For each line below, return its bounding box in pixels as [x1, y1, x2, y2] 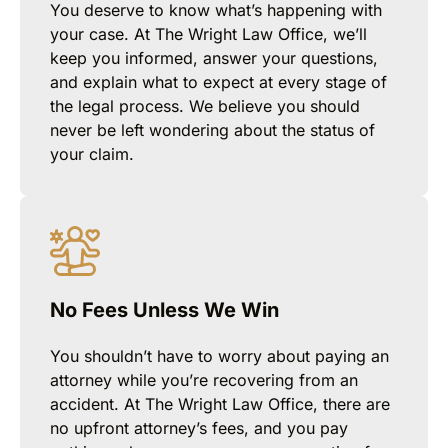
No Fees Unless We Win [50, 298, 279, 323]
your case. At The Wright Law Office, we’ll [50, 24, 367, 45]
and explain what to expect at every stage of [50, 72, 387, 93]
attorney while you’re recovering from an [50, 370, 358, 391]
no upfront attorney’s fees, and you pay [50, 418, 348, 439]
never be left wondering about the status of [50, 120, 375, 141]
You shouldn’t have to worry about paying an [50, 346, 389, 367]
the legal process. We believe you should [50, 96, 360, 117]
